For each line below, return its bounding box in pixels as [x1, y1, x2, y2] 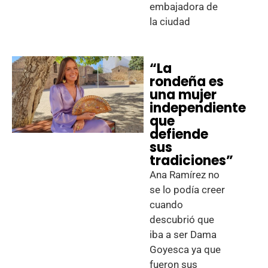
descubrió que [150, 214, 215, 226]
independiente [150, 99, 246, 117]
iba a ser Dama [150, 229, 217, 240]
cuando [150, 199, 184, 211]
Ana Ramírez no [150, 169, 220, 181]
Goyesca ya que [150, 243, 221, 255]
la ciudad [150, 16, 191, 28]
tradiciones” [150, 151, 234, 170]
